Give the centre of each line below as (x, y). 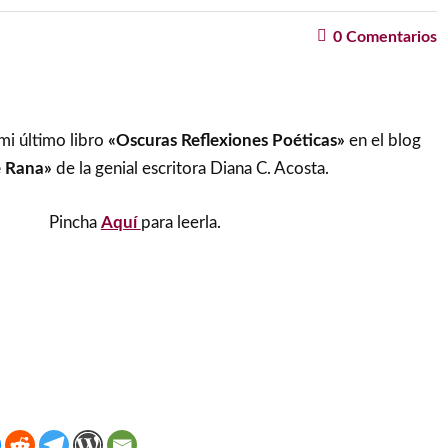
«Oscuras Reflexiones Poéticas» (226, 140)
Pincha (74, 222)
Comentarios (389, 37)
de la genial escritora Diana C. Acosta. (190, 168)
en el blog (382, 140)
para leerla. (180, 222)
